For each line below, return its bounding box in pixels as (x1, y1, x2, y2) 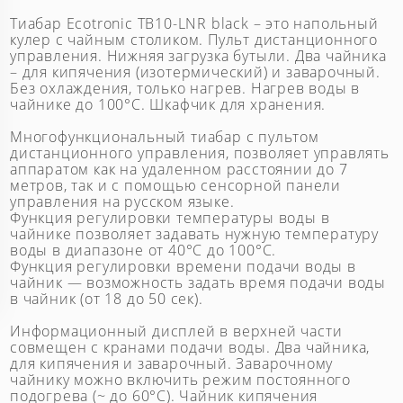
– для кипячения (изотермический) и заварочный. (10, 62, 381, 82)
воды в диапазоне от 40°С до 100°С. (10, 240, 277, 260)
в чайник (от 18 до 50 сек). (10, 289, 203, 309)
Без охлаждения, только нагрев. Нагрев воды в (10, 78, 361, 98)
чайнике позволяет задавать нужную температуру (10, 224, 379, 244)
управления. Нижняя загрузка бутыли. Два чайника (10, 46, 387, 66)
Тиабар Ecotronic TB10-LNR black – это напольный (10, 13, 379, 33)
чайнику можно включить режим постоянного (10, 370, 351, 390)
